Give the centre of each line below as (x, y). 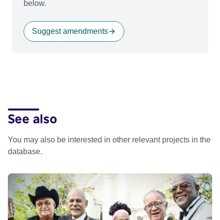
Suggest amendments (70, 31)
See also (32, 118)
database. (25, 151)
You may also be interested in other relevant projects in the (109, 139)
